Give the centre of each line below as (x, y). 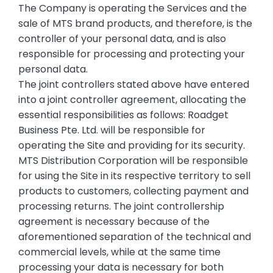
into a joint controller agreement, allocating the (132, 99)
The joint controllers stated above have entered (133, 84)
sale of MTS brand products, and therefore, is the (135, 23)
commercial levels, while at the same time (119, 252)
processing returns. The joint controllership (121, 206)
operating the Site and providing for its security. (131, 145)
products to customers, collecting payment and (133, 191)
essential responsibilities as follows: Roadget (123, 115)
